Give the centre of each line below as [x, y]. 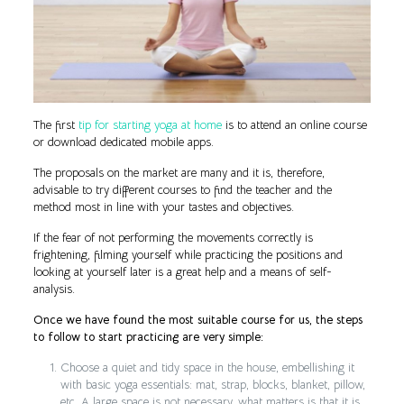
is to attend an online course [294, 124]
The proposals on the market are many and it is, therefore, [179, 172]
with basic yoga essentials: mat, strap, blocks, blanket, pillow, [212, 384]
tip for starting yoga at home [150, 124]
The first [55, 124]
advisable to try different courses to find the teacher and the [182, 189]
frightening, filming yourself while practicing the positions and [188, 254]
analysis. [54, 289]
